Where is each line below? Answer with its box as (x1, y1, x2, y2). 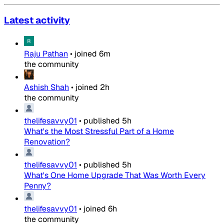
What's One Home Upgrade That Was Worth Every (24, 170, 205, 181)
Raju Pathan (24, 48, 68, 59)
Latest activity (4, 14, 70, 27)
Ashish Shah (24, 82, 69, 93)
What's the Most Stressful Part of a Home (24, 126, 174, 137)
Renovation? (24, 136, 70, 147)
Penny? (24, 180, 51, 191)
